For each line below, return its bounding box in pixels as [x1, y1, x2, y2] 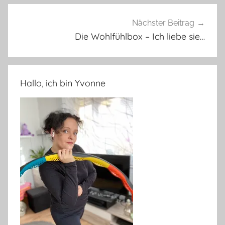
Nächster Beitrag [132, 18, 194, 28]
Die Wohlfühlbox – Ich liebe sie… [75, 31, 205, 43]
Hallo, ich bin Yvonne [20, 77, 105, 89]
